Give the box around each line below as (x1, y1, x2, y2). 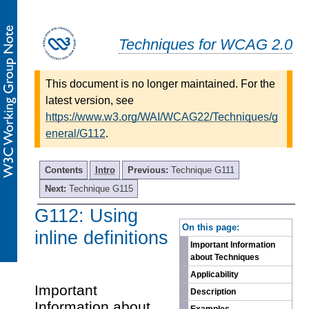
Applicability (190, 270, 239, 280)
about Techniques (190, 252, 259, 263)
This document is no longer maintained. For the (46, 77, 275, 90)
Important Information (190, 240, 275, 250)
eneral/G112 (46, 127, 106, 139)
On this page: (182, 221, 240, 232)
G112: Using (34, 204, 138, 226)
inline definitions (34, 226, 168, 248)
